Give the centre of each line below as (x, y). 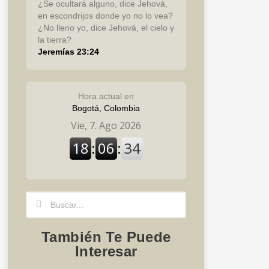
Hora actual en (106, 96)
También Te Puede (106, 237)
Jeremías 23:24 (69, 51)
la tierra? (55, 39)
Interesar (106, 251)
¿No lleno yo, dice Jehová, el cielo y (106, 27)
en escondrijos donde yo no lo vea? (106, 15)
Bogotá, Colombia (106, 108)
